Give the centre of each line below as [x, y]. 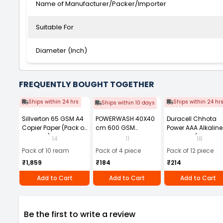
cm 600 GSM [115, 128]
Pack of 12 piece [190, 150]
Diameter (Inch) [61, 51]
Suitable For [55, 27]
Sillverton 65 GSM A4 [53, 119]
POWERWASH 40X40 [125, 119]
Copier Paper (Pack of [54, 128]
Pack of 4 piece [118, 150]
